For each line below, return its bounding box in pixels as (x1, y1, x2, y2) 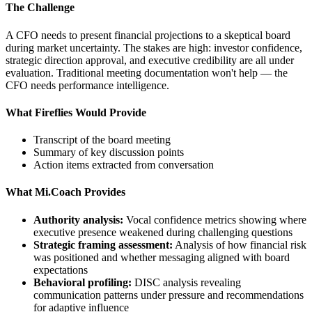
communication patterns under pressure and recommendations (33, 288, 304, 301)
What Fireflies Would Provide (6, 106, 146, 118)
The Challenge (6, 1, 75, 14)
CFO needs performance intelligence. (6, 79, 169, 91)
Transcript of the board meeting (33, 134, 171, 146)
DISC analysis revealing (132, 276, 241, 288)
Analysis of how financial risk (173, 238, 306, 251)
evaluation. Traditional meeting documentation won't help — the (6, 66, 288, 79)
